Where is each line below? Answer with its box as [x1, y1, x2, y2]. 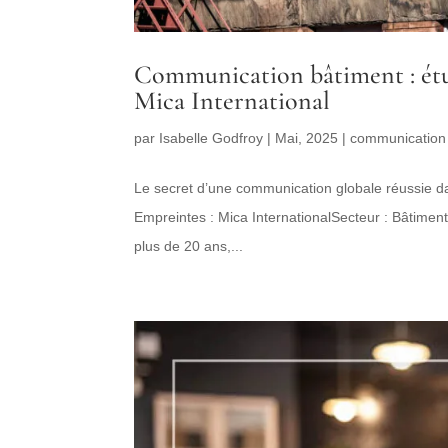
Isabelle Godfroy [159, 130, 264, 147]
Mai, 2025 [275, 130, 339, 147]
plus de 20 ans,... [134, 238, 244, 255]
